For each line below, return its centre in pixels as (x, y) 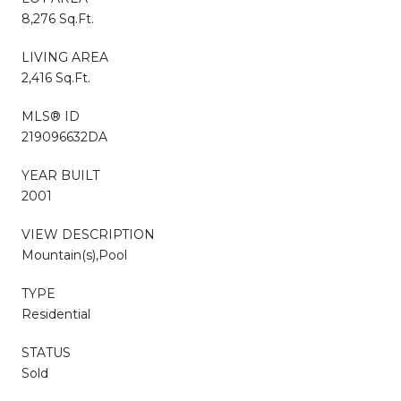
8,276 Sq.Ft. (58, 18)
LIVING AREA (65, 57)
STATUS (46, 352)
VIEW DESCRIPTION (88, 234)
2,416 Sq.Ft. (56, 77)
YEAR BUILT (60, 175)
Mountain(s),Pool (74, 255)
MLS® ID (51, 116)
